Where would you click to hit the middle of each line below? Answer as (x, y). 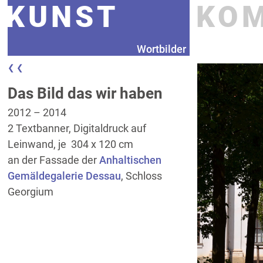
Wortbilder (161, 49)
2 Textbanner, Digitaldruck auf (77, 128)
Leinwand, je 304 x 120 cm (71, 144)
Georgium (31, 191)
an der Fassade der (54, 160)
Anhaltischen (131, 160)
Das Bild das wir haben (85, 93)
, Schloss (142, 176)
